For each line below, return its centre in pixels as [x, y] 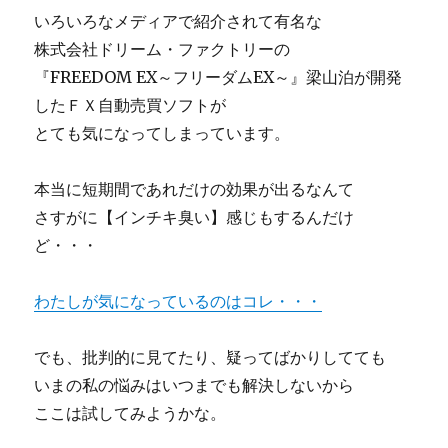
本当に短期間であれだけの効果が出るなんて [194, 189]
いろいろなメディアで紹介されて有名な [178, 21]
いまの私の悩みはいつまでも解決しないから [194, 385]
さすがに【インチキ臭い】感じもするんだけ [194, 217]
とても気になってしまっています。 [162, 133]
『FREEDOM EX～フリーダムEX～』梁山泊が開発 [218, 77]
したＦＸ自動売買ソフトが [130, 105]
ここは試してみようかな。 [130, 413]
